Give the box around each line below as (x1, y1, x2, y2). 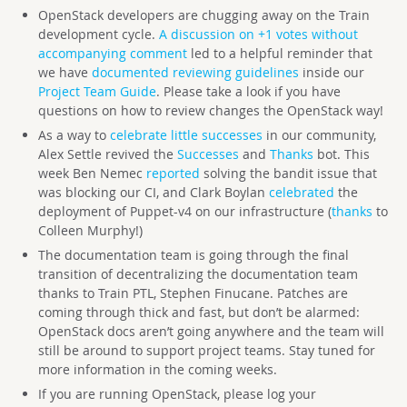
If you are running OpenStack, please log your (37, 385, 316, 402)
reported (145, 164, 200, 182)
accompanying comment (37, 45, 187, 62)
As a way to (37, 126, 110, 144)
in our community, (265, 126, 376, 144)
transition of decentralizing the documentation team (37, 265, 358, 283)
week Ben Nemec (37, 164, 146, 182)
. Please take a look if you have (155, 83, 341, 100)
